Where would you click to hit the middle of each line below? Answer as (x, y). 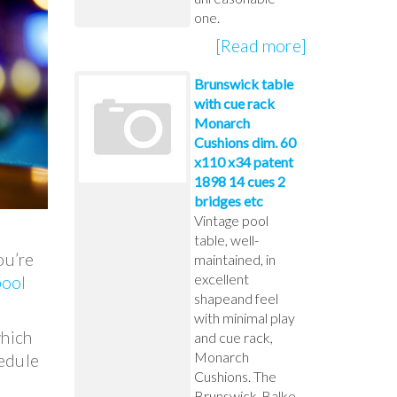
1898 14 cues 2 (239, 181)
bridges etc (228, 200)
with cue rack (234, 103)
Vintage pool (231, 220)
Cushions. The (235, 376)
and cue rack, (233, 337)
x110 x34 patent (243, 161)
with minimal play (244, 317)
